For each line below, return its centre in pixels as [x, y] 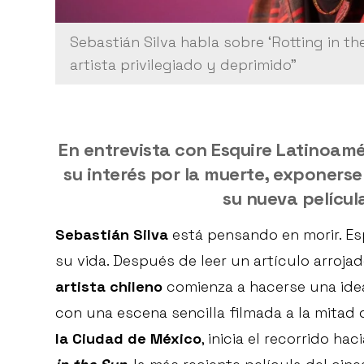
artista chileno [109, 287]
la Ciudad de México [128, 339]
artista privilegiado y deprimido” [183, 65]
